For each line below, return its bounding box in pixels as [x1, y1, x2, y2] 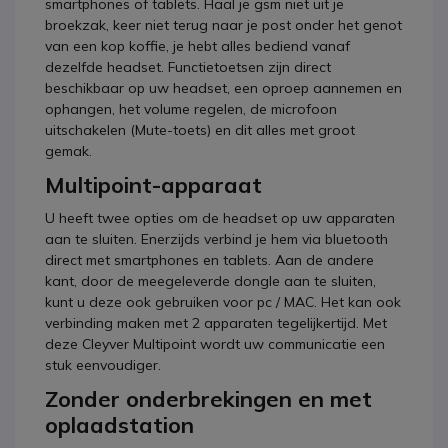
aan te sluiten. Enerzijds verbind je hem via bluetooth [45, 230, 388, 248]
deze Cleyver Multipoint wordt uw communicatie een [45, 335, 385, 353]
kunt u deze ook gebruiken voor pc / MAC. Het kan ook [45, 293, 401, 311]
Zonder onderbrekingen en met [45, 385, 372, 413]
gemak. [45, 142, 92, 160]
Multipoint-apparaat [45, 171, 262, 199]
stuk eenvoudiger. [45, 356, 161, 374]
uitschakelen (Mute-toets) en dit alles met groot [45, 121, 355, 139]
